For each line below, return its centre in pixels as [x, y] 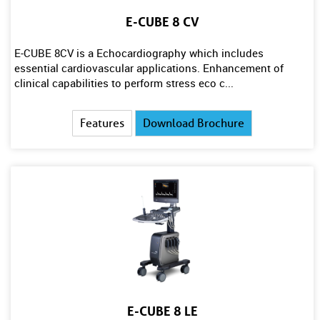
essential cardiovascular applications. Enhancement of [149, 68]
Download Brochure [194, 123]
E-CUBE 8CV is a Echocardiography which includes [139, 53]
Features [102, 123]
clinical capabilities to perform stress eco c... [124, 83]
